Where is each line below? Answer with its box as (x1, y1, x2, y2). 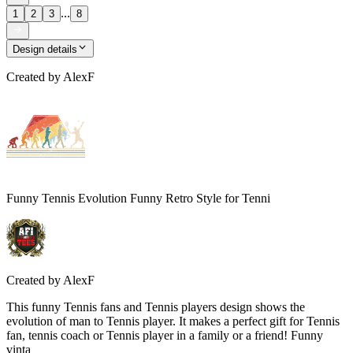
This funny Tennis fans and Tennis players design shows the (6, 299, 305, 314)
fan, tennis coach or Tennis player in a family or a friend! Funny (6, 328, 323, 342)
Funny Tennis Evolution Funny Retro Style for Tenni (6, 191, 270, 205)
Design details (13, 43, 77, 55)
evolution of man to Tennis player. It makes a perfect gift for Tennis (6, 314, 340, 328)
